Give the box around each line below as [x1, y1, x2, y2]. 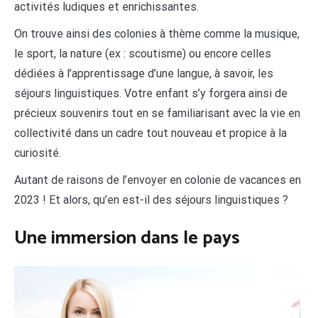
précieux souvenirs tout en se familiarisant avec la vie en [14, 106, 300, 121]
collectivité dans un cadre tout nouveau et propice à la [14, 126, 287, 141]
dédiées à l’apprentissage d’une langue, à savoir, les [14, 67, 273, 81]
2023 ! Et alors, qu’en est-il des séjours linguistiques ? [14, 193, 288, 207]
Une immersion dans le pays [14, 222, 240, 253]
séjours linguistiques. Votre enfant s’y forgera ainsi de [14, 87, 287, 101]
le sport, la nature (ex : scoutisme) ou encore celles [14, 47, 271, 61]
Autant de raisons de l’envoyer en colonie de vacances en [14, 173, 301, 187]
